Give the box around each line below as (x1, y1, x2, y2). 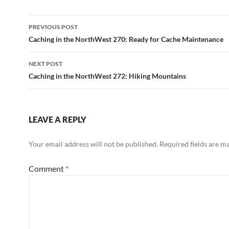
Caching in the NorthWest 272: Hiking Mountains (29, 72, 186, 80)
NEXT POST (29, 60, 62, 67)
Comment (29, 164, 65, 173)
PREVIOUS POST (29, 23, 78, 31)
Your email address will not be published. (29, 140, 158, 148)
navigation (28, 33, 91, 49)
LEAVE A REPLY (29, 114, 86, 124)
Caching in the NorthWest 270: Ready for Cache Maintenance (29, 35, 223, 43)
